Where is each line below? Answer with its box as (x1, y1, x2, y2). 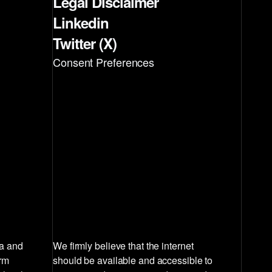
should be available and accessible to (53, 253, 213, 268)
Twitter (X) (53, 33, 117, 54)
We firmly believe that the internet (53, 239, 194, 253)
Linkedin (53, 12, 109, 33)
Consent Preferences (53, 54, 155, 70)
